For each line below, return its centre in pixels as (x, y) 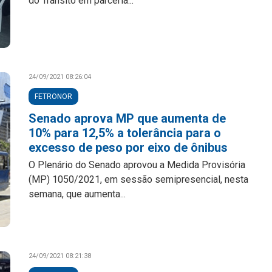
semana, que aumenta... (77, 194)
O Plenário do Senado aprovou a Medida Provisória (137, 165)
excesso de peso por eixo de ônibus (128, 148)
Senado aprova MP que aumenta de (127, 118)
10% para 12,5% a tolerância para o (125, 133)
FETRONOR (54, 97)
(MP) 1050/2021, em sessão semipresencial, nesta (139, 179)
